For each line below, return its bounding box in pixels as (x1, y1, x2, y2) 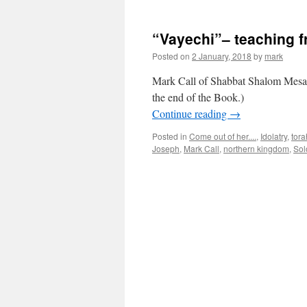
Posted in (152, 130, 187, 142)
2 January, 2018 (192, 50, 251, 62)
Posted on (152, 50, 190, 62)
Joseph (152, 143, 180, 154)
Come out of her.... (189, 130, 256, 142)
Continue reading (152, 106, 230, 121)
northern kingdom (223, 143, 289, 154)
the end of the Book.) (152, 90, 244, 104)
